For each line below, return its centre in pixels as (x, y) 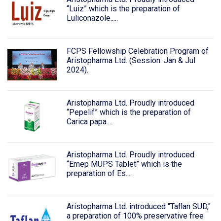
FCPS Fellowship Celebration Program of (137, 51)
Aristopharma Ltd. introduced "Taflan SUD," (138, 206)
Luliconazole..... (92, 18)
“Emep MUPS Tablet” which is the (124, 164)
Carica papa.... (89, 121)
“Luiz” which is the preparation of (123, 9)
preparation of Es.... (99, 173)
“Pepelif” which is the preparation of (129, 112)
